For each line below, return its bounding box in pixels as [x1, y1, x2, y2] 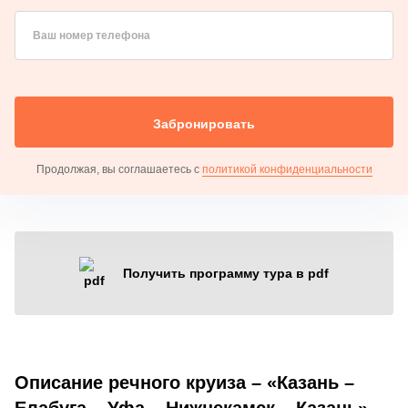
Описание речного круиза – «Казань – [15, 372, 354, 393]
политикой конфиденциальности [201, 162, 372, 176]
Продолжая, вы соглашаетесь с [36, 162, 202, 176]
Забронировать [153, 116, 255, 131]
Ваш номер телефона [33, 28, 150, 42]
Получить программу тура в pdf [123, 265, 329, 280]
